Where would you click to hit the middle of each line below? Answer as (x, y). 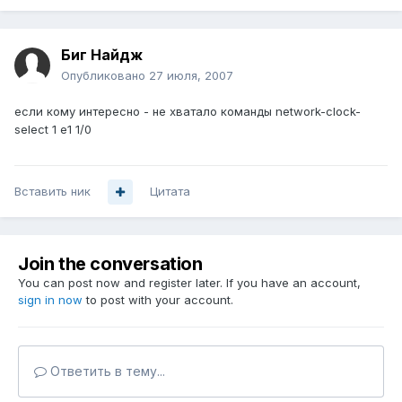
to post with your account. (158, 300)
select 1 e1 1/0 (53, 130)
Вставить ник (52, 192)
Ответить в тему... (106, 371)
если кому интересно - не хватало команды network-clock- (188, 112)
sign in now (50, 300)
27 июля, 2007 (191, 76)
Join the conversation (110, 264)
